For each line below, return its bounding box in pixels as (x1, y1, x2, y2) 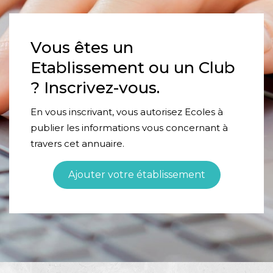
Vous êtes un (30, 37, 133, 57)
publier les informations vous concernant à (30, 121, 228, 133)
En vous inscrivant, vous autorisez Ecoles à (30, 105, 223, 118)
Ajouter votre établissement (68, 168, 205, 180)
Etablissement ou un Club (30, 57, 235, 77)
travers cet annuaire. (30, 137, 124, 149)
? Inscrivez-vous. (30, 77, 160, 97)
